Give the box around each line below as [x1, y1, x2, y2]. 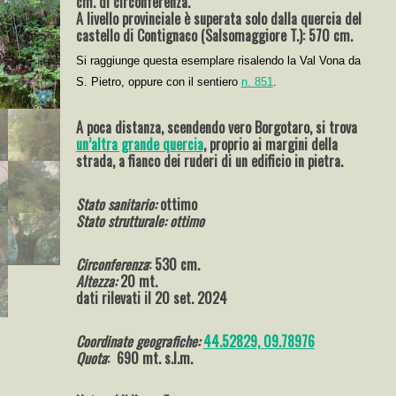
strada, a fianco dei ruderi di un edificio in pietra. [75, 150, 343, 171]
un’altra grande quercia [75, 133, 203, 155]
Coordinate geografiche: [75, 331, 203, 352]
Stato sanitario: [75, 194, 160, 215]
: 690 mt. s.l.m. [106, 347, 193, 369]
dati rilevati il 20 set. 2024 [75, 287, 227, 308]
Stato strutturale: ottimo [75, 210, 204, 232]
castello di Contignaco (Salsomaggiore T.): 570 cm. [75, 25, 353, 46]
